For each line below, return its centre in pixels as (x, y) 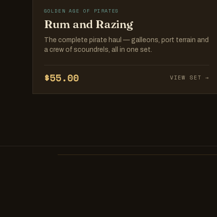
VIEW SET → (190, 78)
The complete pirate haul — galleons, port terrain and (126, 40)
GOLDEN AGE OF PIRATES (81, 11)
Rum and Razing (88, 24)
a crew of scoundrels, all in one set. (98, 50)
